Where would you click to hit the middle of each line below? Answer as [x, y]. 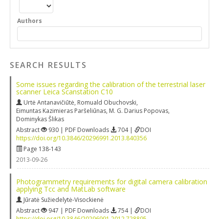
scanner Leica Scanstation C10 [65, 91]
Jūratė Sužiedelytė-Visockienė [64, 199]
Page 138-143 [42, 149]
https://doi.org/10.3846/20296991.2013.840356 [81, 138]
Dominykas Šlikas [40, 119]
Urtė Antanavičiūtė [49, 102]
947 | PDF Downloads [79, 210]
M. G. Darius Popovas [139, 110]
